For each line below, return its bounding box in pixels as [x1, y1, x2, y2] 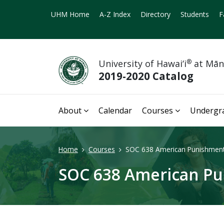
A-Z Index [99, 9, 130, 19]
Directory [140, 9, 170, 19]
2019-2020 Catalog [98, 69, 193, 83]
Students [180, 9, 209, 19]
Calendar [98, 104, 132, 116]
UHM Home [51, 9, 89, 19]
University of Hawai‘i [98, 57, 186, 70]
